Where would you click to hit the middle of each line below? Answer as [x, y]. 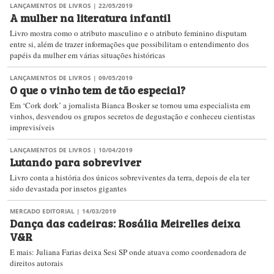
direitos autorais [36, 263]
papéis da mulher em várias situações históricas [87, 55]
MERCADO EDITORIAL [42, 211]
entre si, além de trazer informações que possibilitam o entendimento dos [129, 44]
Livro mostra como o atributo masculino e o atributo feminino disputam [128, 33]
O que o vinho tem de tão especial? [98, 89]
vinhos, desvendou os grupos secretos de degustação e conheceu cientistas [132, 116]
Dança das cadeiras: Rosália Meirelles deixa [125, 223]
